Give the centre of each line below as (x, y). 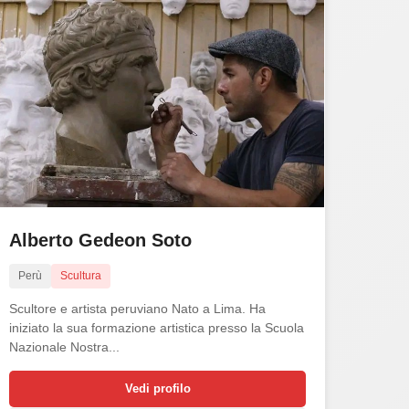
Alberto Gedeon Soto (101, 240)
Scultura (81, 275)
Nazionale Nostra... (65, 346)
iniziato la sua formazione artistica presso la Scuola (157, 327)
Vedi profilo (157, 388)
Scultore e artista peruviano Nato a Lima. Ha (138, 308)
